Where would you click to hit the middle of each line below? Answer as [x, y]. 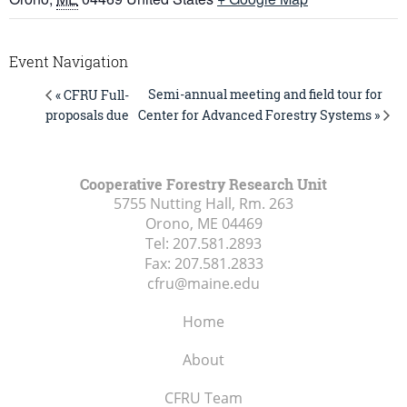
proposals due [87, 114]
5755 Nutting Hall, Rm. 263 [203, 203]
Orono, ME [181, 223]
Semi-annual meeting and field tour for [265, 94]
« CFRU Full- [92, 94]
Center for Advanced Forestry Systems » [258, 114]
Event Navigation [69, 61]
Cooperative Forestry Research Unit [203, 184]
